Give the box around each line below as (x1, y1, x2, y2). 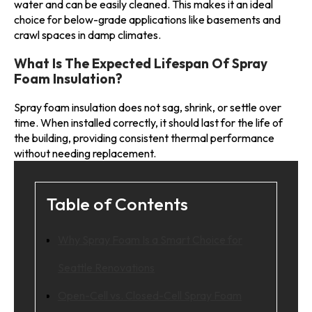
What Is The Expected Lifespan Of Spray (14, 54, 267, 72)
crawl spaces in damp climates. (14, 27, 161, 42)
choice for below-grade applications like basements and (14, 12, 281, 26)
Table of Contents (47, 192, 188, 215)
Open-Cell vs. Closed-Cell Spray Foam (58, 288, 242, 302)
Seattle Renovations (58, 260, 155, 274)
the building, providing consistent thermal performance (14, 130, 274, 145)
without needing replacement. (14, 146, 156, 160)
